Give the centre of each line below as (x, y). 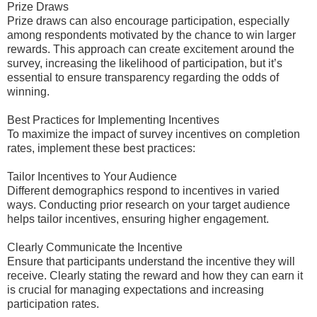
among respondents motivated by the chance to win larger (151, 35)
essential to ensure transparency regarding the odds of (143, 77)
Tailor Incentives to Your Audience (92, 177)
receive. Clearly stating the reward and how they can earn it (155, 276)
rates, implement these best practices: (101, 148)
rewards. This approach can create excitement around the (151, 49)
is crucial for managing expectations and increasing (136, 290)
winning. (28, 92)
